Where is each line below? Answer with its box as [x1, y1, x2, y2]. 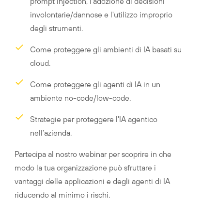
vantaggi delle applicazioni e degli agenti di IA [15, 177, 170, 186]
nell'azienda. [30, 128, 72, 137]
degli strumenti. [30, 24, 83, 32]
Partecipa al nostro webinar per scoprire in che [15, 150, 171, 158]
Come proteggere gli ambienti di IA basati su [30, 45, 182, 54]
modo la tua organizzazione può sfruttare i [15, 163, 156, 172]
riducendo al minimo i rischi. [15, 190, 110, 199]
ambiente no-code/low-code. [30, 93, 131, 102]
